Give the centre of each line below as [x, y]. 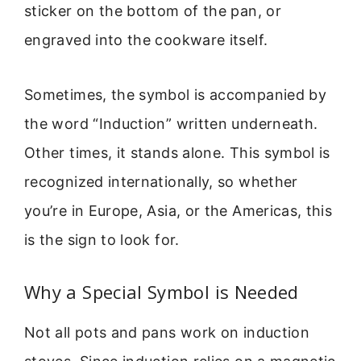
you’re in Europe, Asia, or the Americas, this [178, 211]
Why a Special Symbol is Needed [162, 291]
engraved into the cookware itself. [146, 39]
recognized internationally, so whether [161, 182]
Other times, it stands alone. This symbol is [177, 153]
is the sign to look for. [102, 240]
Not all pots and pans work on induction [167, 332]
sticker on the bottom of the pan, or [153, 10]
